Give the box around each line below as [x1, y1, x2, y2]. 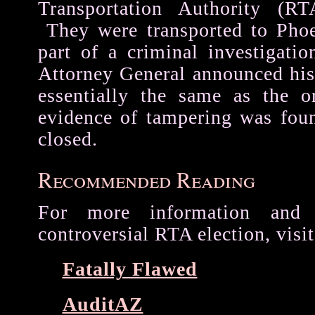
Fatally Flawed [62, 258, 198, 280]
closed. [37, 128, 98, 150]
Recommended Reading [37, 165, 255, 194]
